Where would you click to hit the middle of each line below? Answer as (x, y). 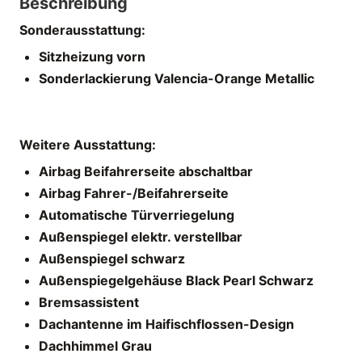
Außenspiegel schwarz (112, 258)
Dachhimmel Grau (95, 345)
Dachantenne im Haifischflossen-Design (166, 324)
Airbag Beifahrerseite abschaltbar (146, 171)
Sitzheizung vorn (92, 56)
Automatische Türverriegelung (137, 215)
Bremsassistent (89, 302)
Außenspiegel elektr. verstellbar (141, 236)
